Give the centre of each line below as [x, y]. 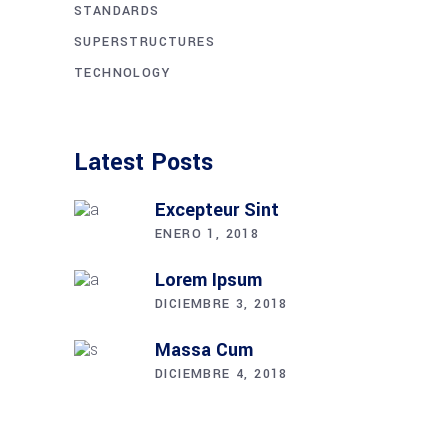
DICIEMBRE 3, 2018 [221, 303]
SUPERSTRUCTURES [144, 41]
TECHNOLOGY [122, 72]
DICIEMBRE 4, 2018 [221, 373]
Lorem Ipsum [208, 279]
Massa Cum [204, 349]
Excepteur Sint [217, 209]
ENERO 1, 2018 [207, 233]
